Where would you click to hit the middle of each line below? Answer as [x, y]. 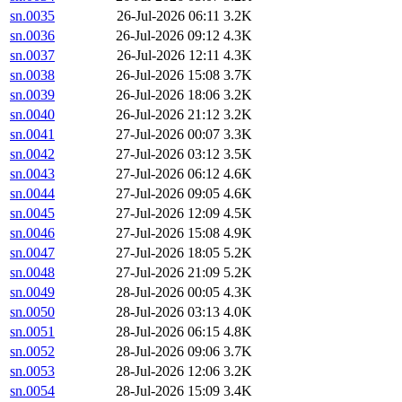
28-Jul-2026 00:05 [168, 293]
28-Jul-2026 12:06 [168, 371]
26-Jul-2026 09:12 [168, 36]
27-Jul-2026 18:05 [168, 253]
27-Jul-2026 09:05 [168, 194]
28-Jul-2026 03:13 [168, 312]
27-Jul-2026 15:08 [168, 233]
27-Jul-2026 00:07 [168, 135]
